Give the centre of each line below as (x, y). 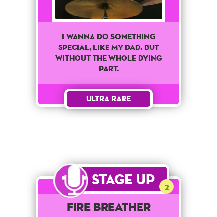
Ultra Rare (108, 98)
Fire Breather (108, 206)
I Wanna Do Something (108, 36)
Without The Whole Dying (108, 58)
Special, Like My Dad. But (108, 47)
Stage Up (123, 179)
